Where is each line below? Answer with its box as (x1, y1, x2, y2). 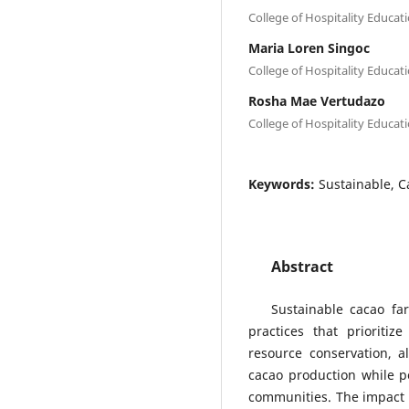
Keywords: (248, 175, 319, 194)
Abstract (271, 257, 333, 278)
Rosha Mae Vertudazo (248, 92, 385, 110)
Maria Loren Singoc (248, 39, 370, 58)
